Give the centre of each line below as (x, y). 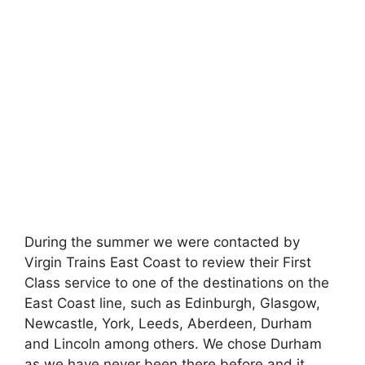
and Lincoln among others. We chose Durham (173, 344)
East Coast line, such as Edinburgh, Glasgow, (172, 303)
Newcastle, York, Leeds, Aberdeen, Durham (168, 324)
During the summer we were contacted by (162, 242)
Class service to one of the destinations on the (177, 283)
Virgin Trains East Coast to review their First (168, 263)
